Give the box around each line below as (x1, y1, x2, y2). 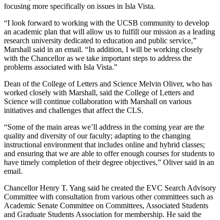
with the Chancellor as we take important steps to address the (4, 54, 192, 62)
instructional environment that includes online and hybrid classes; (4, 140, 205, 149)
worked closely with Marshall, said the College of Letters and (4, 88, 194, 97)
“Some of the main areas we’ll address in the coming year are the (4, 122, 204, 131)
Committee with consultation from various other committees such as (4, 192, 213, 201)
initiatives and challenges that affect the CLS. (4, 106, 143, 114)
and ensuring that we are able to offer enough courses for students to (4, 149, 215, 158)
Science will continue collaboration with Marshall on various (4, 97, 192, 106)
